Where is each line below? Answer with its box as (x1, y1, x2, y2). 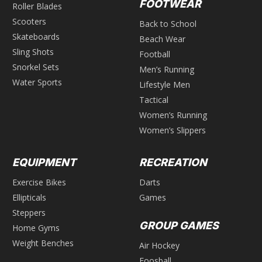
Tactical (139, 94, 168, 105)
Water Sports (12, 76, 62, 88)
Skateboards (12, 30, 60, 42)
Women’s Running (139, 109, 207, 120)
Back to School (139, 18, 196, 29)
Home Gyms (12, 222, 60, 233)
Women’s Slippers (139, 124, 206, 136)
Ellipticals (12, 191, 46, 203)
